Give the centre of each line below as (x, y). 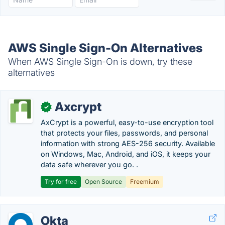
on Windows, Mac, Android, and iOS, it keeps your (126, 154)
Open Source (103, 182)
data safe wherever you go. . (89, 164)
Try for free (61, 182)
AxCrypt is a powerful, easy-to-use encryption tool (127, 122)
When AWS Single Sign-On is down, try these (100, 62)
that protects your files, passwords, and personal (124, 133)
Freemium (145, 182)
